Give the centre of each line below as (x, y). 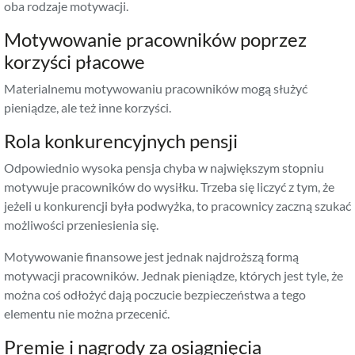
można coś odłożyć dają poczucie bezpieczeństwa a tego (155, 294)
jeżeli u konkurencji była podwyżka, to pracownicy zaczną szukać (177, 205)
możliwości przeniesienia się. (81, 224)
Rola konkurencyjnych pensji (121, 140)
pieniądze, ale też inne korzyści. (88, 107)
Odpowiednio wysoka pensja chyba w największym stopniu (164, 167)
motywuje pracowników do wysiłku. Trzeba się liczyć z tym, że (169, 186)
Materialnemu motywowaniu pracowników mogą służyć (156, 88)
